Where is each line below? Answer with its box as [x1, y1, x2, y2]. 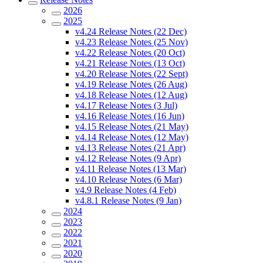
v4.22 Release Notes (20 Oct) [75, 48, 185, 58]
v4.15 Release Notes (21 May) [75, 122, 188, 131]
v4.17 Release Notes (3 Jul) [75, 100, 177, 110]
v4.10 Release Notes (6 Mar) [75, 174, 182, 184]
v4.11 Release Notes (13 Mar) [75, 164, 186, 174]
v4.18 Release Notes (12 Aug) [75, 90, 187, 100]
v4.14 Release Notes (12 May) [75, 132, 188, 142]
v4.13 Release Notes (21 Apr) [75, 143, 186, 153]
